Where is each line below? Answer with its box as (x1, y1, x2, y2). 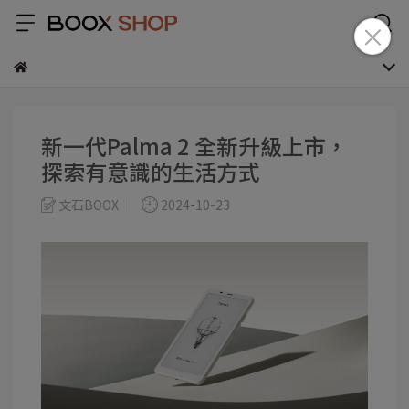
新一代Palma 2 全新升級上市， (41, 130, 348, 162)
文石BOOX (58, 194, 120, 214)
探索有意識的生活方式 (41, 155, 260, 187)
